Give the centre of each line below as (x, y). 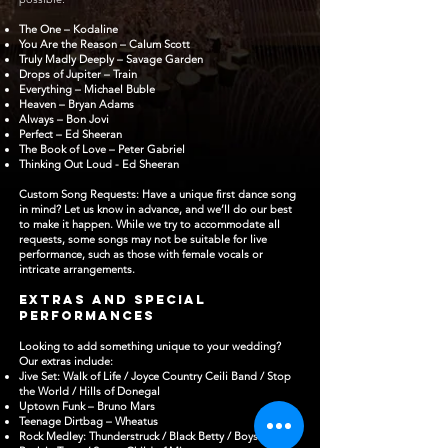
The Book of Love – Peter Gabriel (102, 149)
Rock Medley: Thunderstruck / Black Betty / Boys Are (149, 436)
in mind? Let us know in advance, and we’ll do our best (155, 209)
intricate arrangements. (77, 269)
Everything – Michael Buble (87, 89)
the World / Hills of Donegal (89, 391)
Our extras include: (66, 361)
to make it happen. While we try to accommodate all (149, 224)
